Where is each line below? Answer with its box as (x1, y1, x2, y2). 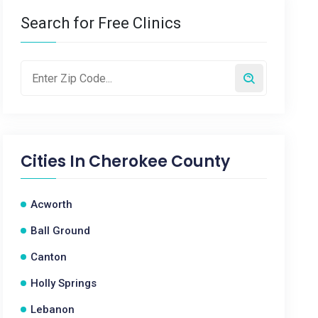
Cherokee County (89, 150, 231, 172)
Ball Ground (31, 224, 91, 237)
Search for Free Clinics (21, 14, 182, 32)
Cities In (21, 150, 89, 172)
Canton (31, 251, 67, 263)
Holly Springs (31, 277, 97, 290)
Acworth (31, 198, 73, 211)
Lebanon (31, 303, 75, 316)
